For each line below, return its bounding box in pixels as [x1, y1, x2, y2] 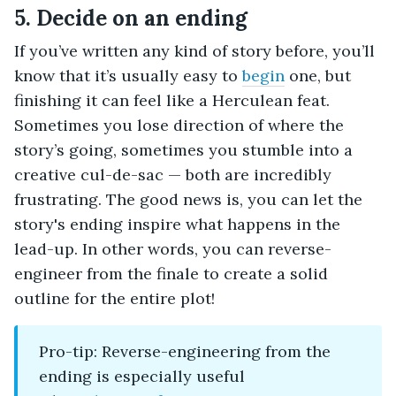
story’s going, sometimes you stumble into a [14, 139, 353, 160]
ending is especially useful [39, 365, 245, 386]
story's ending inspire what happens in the [14, 213, 340, 234]
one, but [285, 65, 351, 86]
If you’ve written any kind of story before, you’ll [14, 40, 375, 61]
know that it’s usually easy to [14, 65, 242, 86]
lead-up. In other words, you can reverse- [14, 238, 331, 259]
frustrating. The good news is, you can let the [14, 188, 362, 209]
